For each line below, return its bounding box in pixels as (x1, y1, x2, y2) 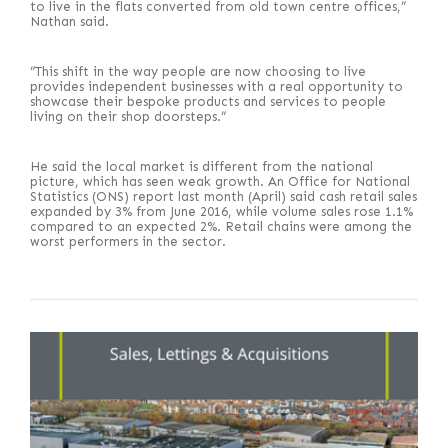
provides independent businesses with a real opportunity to (30, 79, 403, 94)
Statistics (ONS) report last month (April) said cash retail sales (30, 189, 417, 204)
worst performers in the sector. (30, 234, 226, 249)
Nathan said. (30, 14, 109, 29)
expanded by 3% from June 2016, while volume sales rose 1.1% (30, 204, 413, 219)
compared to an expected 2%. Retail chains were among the (30, 219, 412, 234)
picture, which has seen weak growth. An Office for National (30, 174, 410, 189)
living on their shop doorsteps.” (30, 109, 226, 124)
